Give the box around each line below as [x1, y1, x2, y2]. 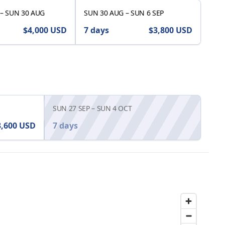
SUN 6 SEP [130, 8, 164, 18]
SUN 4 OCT [96, 103, 132, 114]
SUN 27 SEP [53, 103, 90, 114]
